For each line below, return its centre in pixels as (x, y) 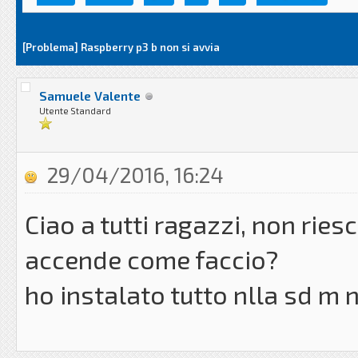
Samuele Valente (90, 95)
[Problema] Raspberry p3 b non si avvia (121, 47)
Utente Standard (75, 111)
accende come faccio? (151, 259)
